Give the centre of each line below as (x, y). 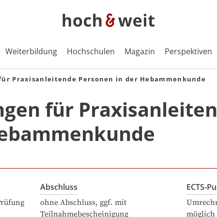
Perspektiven (188, 51)
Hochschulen (91, 51)
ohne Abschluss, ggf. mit (83, 202)
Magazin (139, 51)
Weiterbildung (31, 51)
